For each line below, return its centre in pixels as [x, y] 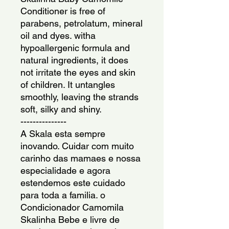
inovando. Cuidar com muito [77, 146]
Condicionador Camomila [72, 207]
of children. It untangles [68, 84]
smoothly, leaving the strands [79, 97]
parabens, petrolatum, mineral [82, 23]
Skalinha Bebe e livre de [70, 219]
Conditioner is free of [63, 11]
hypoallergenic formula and [75, 48]
